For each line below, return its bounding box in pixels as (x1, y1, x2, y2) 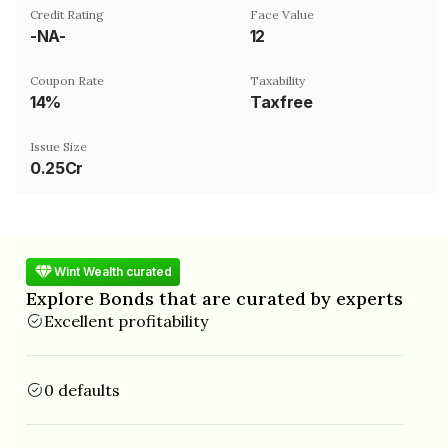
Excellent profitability (44, 310, 208, 331)
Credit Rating (30, 6, 104, 22)
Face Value (250, 6, 314, 22)
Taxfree (250, 91, 313, 112)
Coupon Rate (30, 72, 104, 88)
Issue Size (30, 138, 87, 154)
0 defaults (44, 379, 120, 400)
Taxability (250, 72, 305, 88)
